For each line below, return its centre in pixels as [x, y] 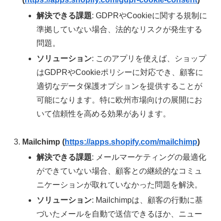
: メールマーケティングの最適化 [149, 157]
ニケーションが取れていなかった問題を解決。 [120, 184]
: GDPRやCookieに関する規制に [150, 15]
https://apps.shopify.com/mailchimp [131, 142]
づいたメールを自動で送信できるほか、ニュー [120, 214]
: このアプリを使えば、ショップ [149, 58]
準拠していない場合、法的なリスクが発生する [120, 29]
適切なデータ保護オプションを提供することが [120, 86]
